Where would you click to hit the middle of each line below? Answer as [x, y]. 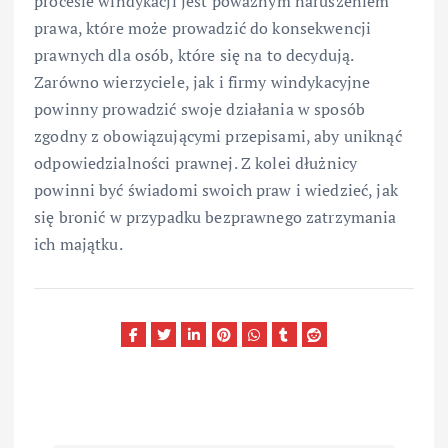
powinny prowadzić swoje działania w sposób [199, 109]
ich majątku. [78, 244]
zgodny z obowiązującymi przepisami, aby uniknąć [218, 136]
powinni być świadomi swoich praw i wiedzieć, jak [216, 190]
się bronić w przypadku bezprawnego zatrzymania [215, 217]
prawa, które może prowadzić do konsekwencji [203, 28]
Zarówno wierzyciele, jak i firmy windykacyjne [202, 82]
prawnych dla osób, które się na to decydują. [194, 55]
